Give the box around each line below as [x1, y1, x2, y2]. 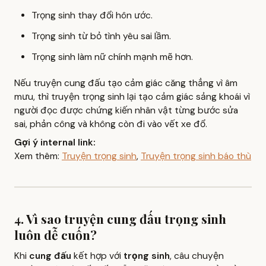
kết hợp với [71, 249, 123, 262]
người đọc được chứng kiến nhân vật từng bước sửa [14, 104, 238, 117]
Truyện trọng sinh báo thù [141, 150, 251, 163]
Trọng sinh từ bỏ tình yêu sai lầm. [31, 30, 171, 42]
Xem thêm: [14, 150, 62, 163]
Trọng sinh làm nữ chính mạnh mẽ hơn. [31, 50, 193, 63]
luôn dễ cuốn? [14, 226, 97, 243]
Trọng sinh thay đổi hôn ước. [31, 9, 153, 21]
